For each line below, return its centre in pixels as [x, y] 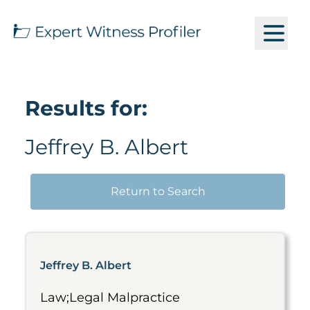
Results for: [86, 108]
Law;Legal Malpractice [110, 298]
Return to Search [158, 191]
